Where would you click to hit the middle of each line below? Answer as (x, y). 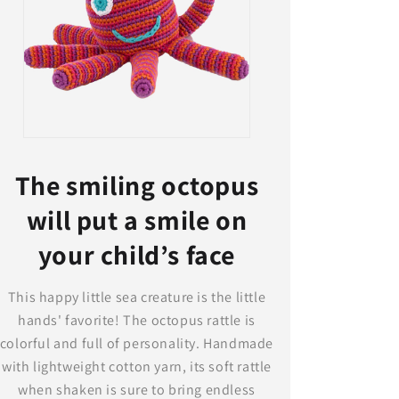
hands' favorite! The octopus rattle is (137, 320)
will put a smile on (137, 220)
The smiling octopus (137, 185)
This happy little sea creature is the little (137, 297)
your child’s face (137, 254)
